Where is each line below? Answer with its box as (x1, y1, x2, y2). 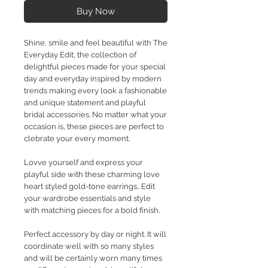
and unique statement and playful (24, 98, 146, 108)
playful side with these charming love (24, 170, 160, 179)
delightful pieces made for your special (24, 62, 166, 72)
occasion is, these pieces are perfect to (24, 122, 164, 132)
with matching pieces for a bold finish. (24, 206, 160, 215)
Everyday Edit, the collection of (24, 50, 136, 60)
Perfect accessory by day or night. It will (24, 230, 166, 239)
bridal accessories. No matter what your (24, 110, 167, 120)
